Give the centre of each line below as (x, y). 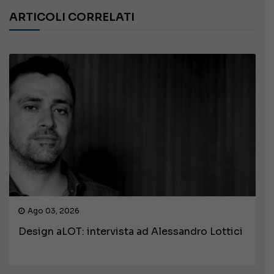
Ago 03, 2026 (54, 211)
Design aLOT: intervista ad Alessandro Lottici (131, 232)
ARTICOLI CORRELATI (76, 17)
